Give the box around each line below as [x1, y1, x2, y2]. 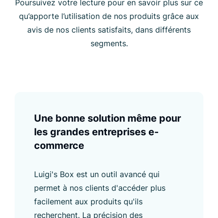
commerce [34, 139, 84, 151]
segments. [90, 38, 128, 48]
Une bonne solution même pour [34, 112, 181, 124]
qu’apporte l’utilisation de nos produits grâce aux [19, 11, 199, 21]
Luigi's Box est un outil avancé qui [34, 169, 160, 179]
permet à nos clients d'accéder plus [34, 182, 165, 193]
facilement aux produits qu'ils [34, 196, 143, 206]
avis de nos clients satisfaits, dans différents [27, 24, 191, 35]
